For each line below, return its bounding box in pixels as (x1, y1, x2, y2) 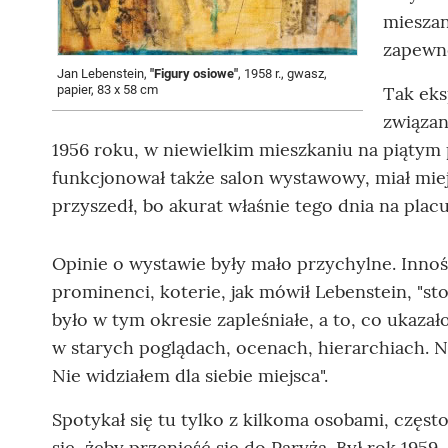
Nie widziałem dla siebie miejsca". (52, 363, 328, 387)
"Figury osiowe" (150, 65, 238, 81)
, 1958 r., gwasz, (238, 65, 327, 81)
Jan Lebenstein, (57, 65, 150, 81)
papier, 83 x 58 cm (57, 81, 158, 97)
